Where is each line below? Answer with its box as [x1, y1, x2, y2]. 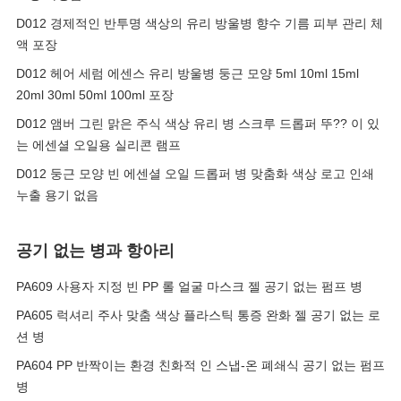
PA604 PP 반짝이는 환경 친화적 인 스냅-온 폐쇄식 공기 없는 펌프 [16, 358, 385, 372]
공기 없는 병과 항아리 [16, 242, 175, 260]
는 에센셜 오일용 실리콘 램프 [16, 138, 181, 152]
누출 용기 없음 [16, 188, 98, 202]
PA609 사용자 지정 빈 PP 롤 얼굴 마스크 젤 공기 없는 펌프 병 [16, 279, 363, 294]
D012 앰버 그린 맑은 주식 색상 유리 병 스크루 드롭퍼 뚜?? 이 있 [16, 116, 380, 131]
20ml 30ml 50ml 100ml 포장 [16, 88, 174, 102]
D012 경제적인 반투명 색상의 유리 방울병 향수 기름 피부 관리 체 [16, 16, 383, 30]
